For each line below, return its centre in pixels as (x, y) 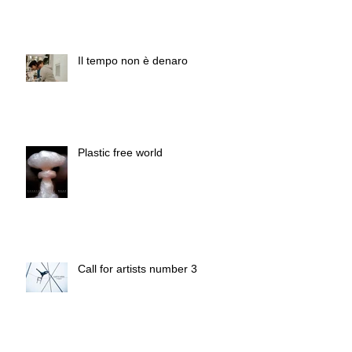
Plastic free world (120, 153)
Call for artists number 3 (137, 269)
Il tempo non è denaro (133, 61)
